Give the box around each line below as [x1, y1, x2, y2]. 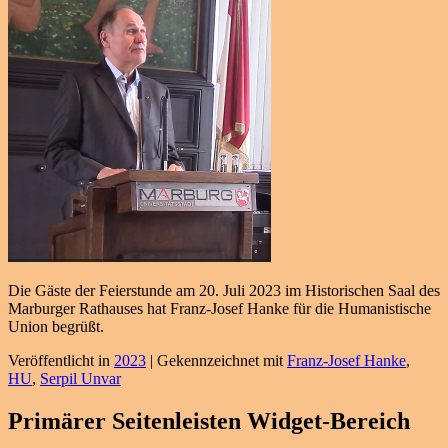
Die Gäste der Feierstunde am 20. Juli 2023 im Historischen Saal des [8, 282, 440, 300]
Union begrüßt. [8, 318, 104, 336]
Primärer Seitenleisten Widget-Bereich [8, 408, 410, 435]
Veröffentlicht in [8, 352, 110, 370]
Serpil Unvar [40, 370, 121, 388]
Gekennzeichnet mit [157, 352, 283, 370]
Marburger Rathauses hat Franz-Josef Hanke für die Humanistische [8, 300, 431, 318]
